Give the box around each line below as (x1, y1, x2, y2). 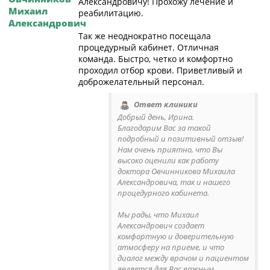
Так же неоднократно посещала (78, 30, 211, 42)
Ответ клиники (134, 99, 198, 110)
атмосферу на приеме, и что (118, 241, 224, 253)
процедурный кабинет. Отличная (78, 42, 219, 53)
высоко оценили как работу (118, 154, 219, 166)
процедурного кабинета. (118, 187, 209, 198)
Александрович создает (118, 219, 204, 231)
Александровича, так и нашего (118, 176, 230, 187)
